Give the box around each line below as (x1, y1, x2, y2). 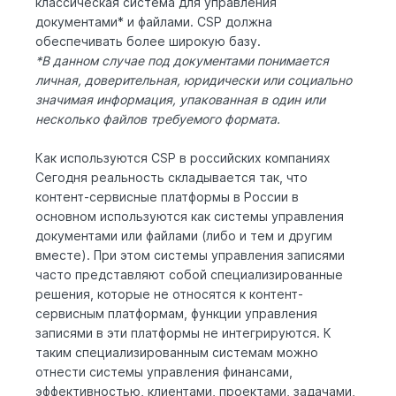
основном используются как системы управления (35, 208, 344, 224)
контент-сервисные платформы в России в (35, 188, 299, 204)
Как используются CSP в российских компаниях (35, 149, 331, 165)
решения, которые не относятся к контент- (35, 286, 303, 301)
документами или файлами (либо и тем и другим (35, 227, 332, 243)
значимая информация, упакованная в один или (35, 91, 325, 107)
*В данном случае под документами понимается (35, 52, 329, 68)
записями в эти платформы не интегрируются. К (35, 324, 331, 340)
